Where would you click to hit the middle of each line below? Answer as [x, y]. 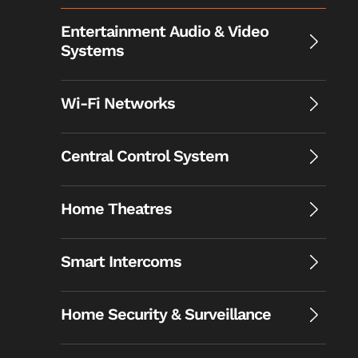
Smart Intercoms [121, 261]
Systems [92, 50]
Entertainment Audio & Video [165, 31]
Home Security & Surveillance [166, 314]
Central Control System [145, 156]
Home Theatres [116, 209]
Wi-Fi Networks [118, 103]
